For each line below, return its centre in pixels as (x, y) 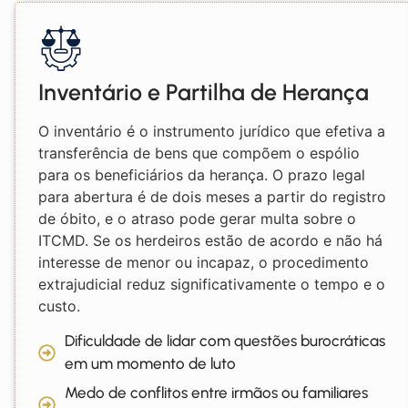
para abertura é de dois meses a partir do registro (212, 196)
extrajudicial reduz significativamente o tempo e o (212, 284)
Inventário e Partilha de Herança (204, 92)
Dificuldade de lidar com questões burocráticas (224, 341)
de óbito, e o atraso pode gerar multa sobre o (197, 218)
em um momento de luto (150, 364)
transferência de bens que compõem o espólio (199, 153)
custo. (59, 306)
